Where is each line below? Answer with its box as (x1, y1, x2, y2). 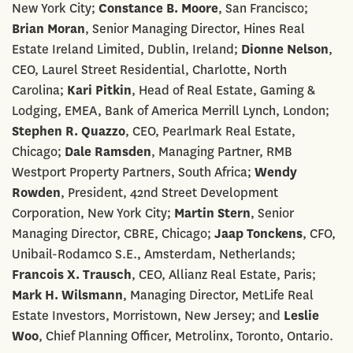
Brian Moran (12, 20, 85, 37)
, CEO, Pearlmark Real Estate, (125, 122, 295, 139)
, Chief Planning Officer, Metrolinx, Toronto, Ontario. (39, 327, 333, 344)
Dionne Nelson (241, 40, 329, 58)
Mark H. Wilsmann (12, 286, 123, 303)
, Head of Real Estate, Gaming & (132, 81, 315, 98)
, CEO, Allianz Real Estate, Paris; (132, 266, 316, 283)
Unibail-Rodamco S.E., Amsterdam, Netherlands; (12, 245, 295, 262)
